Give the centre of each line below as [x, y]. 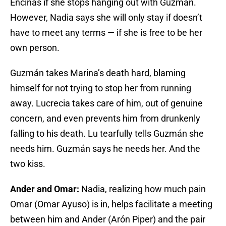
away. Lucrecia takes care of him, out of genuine [106, 103]
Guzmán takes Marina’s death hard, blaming [98, 73]
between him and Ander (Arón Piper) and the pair [108, 219]
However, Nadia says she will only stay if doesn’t [106, 18]
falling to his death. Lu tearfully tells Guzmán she [107, 134]
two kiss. [28, 164]
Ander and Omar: [46, 189]
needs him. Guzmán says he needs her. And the [105, 149]
